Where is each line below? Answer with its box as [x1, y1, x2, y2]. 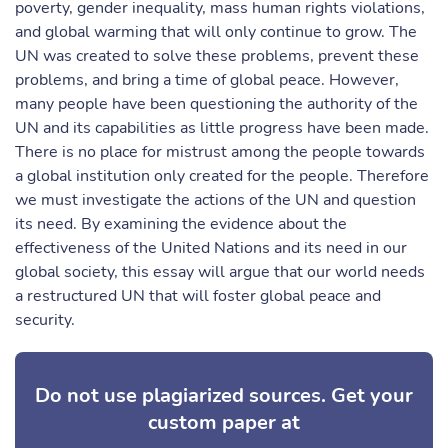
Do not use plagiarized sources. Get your [35, 382, 413, 409]
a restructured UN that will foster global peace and [15, 285, 381, 307]
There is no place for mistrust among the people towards [15, 141, 425, 163]
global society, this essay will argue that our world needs [15, 261, 425, 283]
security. [15, 309, 75, 331]
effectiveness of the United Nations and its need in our [15, 237, 407, 259]
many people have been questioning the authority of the [15, 93, 418, 115]
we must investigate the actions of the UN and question [15, 189, 416, 211]
